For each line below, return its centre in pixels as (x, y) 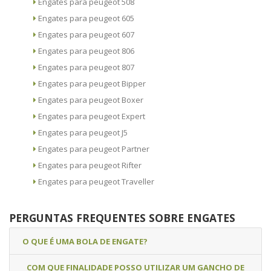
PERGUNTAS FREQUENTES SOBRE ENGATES (122, 218)
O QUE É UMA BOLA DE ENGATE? (85, 241)
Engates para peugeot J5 (83, 133)
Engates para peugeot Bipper (92, 84)
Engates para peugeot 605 (86, 18)
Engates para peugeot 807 (86, 67)
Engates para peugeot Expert (92, 116)
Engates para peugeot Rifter (90, 165)
